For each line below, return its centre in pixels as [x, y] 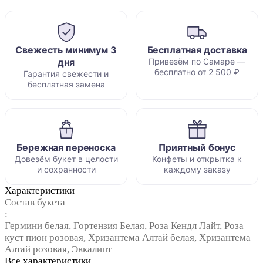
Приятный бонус [197, 148]
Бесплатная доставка [197, 50]
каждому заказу [197, 170]
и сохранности [66, 170]
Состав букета [35, 203]
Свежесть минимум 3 [66, 50]
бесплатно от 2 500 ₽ [197, 72]
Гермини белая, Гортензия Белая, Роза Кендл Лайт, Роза [124, 226]
